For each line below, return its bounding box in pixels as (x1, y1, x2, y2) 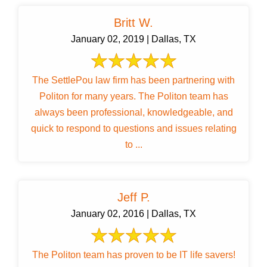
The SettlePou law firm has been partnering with (32, 75, 235, 86)
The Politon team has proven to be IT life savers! (32, 250, 235, 260)
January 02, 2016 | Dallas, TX (71, 209, 196, 219)
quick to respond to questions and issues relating (30, 123, 237, 134)
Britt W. (114, 16, 153, 30)
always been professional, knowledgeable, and (34, 107, 147, 118)
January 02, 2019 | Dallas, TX (71, 34, 196, 45)
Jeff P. (117, 191, 150, 204)
